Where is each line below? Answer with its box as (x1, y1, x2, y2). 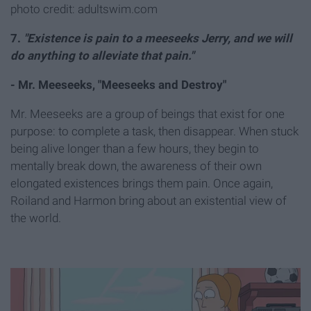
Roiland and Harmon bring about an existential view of (10, 194, 287, 208)
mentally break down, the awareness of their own (10, 159, 262, 174)
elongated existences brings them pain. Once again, (10, 176, 273, 191)
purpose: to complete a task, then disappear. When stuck (10, 124, 299, 139)
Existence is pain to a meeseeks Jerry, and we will (27, 31, 292, 46)
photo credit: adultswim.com (10, 2, 158, 17)
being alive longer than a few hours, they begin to (10, 142, 259, 156)
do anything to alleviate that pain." (10, 49, 194, 63)
